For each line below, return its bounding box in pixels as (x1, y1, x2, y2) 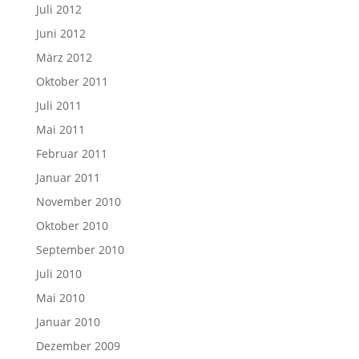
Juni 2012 (35, 26, 86, 41)
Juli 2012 (35, 2, 82, 17)
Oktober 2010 (35, 218, 108, 233)
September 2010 (35, 242, 124, 257)
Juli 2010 (35, 266, 82, 281)
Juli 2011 (35, 98, 82, 113)
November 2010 (35, 194, 121, 209)
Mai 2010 (35, 290, 85, 305)
